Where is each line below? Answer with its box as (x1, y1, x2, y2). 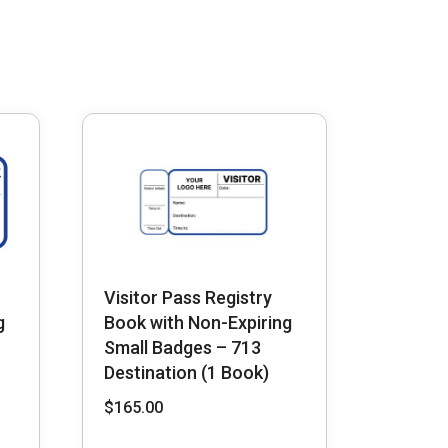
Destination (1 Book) (103, 362, 269, 384)
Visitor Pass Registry (103, 287, 272, 309)
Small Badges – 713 (103, 337, 261, 359)
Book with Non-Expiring (103, 312, 292, 334)
